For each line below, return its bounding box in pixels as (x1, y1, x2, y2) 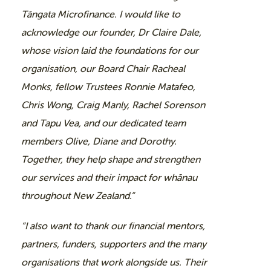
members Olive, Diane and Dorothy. (21, 135, 177, 147)
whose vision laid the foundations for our (21, 44, 198, 56)
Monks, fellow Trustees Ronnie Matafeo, (21, 80, 195, 93)
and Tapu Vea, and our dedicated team (21, 117, 186, 129)
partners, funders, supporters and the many (21, 238, 206, 250)
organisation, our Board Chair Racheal (21, 62, 185, 74)
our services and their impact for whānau (21, 171, 197, 183)
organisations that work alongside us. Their (21, 256, 207, 268)
